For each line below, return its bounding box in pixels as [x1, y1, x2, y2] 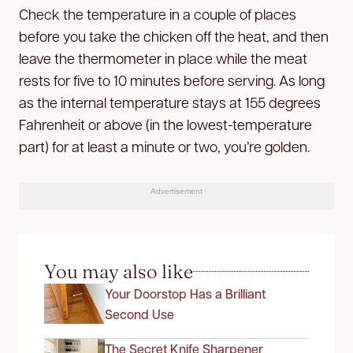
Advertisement [150, 186, 203, 195]
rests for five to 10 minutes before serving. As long [19, 70, 325, 89]
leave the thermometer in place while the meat [19, 48, 307, 67]
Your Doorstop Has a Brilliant [105, 284, 266, 302]
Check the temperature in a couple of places [19, 4, 296, 23]
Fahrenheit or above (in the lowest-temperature [19, 114, 312, 133]
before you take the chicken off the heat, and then [19, 26, 329, 45]
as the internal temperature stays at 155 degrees [19, 92, 321, 111]
